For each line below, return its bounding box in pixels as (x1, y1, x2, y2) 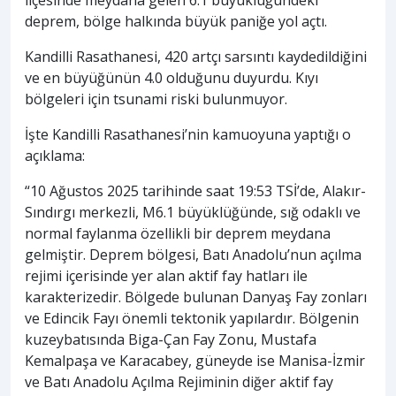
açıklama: (25, 146, 85, 166)
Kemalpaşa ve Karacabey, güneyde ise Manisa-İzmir (25, 351, 365, 371)
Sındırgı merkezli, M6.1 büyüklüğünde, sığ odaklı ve (25, 202, 361, 223)
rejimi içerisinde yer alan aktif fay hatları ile (25, 266, 308, 286)
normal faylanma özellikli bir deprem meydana (25, 224, 331, 244)
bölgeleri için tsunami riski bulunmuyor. (25, 89, 287, 110)
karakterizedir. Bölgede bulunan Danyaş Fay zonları (25, 287, 367, 308)
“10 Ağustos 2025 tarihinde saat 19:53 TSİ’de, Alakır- (25, 181, 366, 202)
